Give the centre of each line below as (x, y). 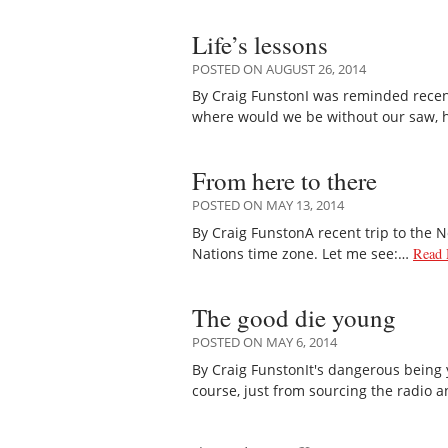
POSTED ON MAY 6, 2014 (264, 342)
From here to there (284, 181)
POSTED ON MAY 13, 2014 (268, 205)
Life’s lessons (260, 44)
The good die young (294, 318)
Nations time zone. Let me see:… (302, 253)
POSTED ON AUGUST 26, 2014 (279, 68)
